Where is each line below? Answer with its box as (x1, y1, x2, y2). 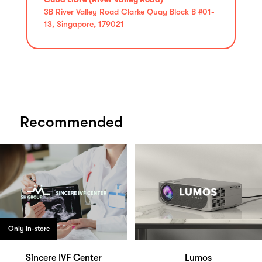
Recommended (20, 113, 123, 130)
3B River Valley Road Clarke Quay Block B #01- (44, 6, 215, 16)
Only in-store (8, 225, 50, 233)
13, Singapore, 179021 (44, 19, 124, 29)
